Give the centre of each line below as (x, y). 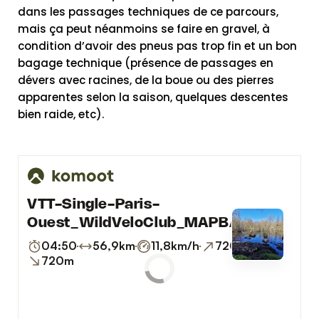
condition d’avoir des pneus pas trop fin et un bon (157, 46)
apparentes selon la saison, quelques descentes (153, 97)
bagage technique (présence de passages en (146, 63)
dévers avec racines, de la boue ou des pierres (146, 80)
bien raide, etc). (61, 114)
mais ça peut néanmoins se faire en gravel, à (144, 28)
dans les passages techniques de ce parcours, (148, 11)
